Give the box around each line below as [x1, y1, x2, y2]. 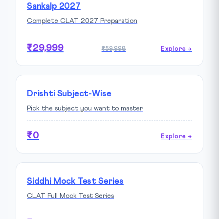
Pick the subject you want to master [27, 105, 143, 112]
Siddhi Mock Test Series [27, 176, 124, 186]
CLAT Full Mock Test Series [27, 192, 114, 199]
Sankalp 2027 [27, 1, 81, 11]
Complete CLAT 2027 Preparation [27, 17, 137, 24]
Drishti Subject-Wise [27, 89, 111, 98]
